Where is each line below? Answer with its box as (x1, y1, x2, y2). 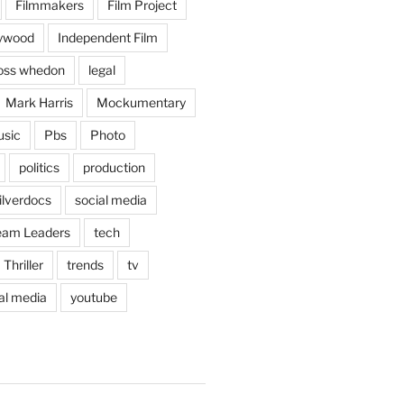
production (82, 160, 145, 175)
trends (66, 257, 104, 272)
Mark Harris (5, 95, 73, 110)
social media (74, 192, 147, 207)
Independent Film (57, 30, 158, 45)
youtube (69, 289, 117, 305)
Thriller (3, 257, 43, 272)
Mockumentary (96, 95, 186, 110)
